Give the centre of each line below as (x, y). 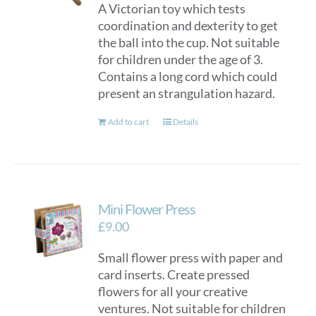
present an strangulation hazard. (187, 93)
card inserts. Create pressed (174, 274)
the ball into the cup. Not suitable (189, 42)
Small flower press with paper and (191, 257)
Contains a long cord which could (188, 76)
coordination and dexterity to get (188, 25)
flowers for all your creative (173, 291)
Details (186, 122)
